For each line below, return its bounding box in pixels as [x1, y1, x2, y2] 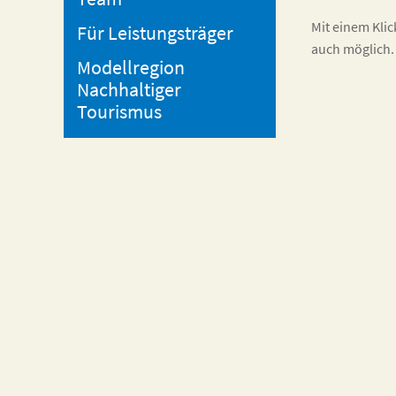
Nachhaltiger [77, 77, 181, 102]
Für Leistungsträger [77, 20, 233, 45]
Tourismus [77, 99, 162, 124]
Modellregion [77, 55, 185, 80]
